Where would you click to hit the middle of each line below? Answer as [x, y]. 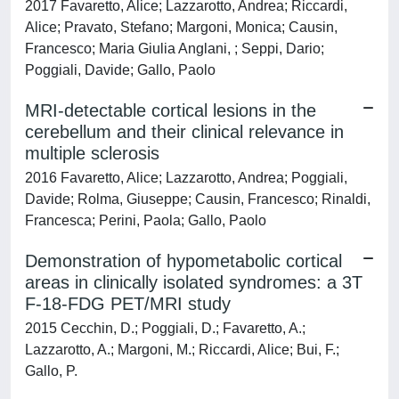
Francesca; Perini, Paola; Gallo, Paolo [146, 220]
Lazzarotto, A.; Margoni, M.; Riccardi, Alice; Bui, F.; [182, 350]
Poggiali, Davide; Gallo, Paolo [120, 70]
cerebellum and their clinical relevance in [184, 132]
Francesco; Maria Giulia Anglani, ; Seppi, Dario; [175, 49]
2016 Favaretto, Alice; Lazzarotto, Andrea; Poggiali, [186, 178]
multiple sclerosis [92, 153]
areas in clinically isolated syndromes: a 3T [194, 282]
